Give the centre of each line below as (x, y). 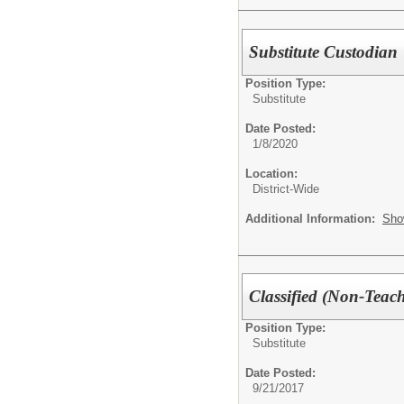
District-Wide (286, 188)
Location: (271, 173)
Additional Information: (314, 218)
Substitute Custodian (324, 51)
